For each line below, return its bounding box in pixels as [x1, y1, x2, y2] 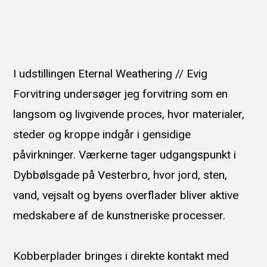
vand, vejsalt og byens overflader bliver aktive [13, 188, 239, 203]
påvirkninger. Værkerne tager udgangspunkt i [13, 148, 237, 162]
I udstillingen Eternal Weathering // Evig [13, 67, 208, 81]
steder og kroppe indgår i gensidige [13, 128, 191, 142]
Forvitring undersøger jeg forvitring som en [13, 87, 228, 101]
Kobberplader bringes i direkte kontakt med [13, 249, 229, 263]
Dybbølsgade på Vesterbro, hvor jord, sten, [13, 168, 228, 182]
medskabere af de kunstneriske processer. [13, 209, 226, 223]
